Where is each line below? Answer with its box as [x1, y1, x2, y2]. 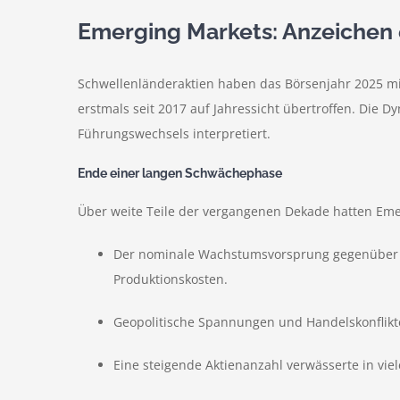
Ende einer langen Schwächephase [78, 166, 282, 180]
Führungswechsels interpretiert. [78, 125, 271, 142]
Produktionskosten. [113, 270, 228, 287]
